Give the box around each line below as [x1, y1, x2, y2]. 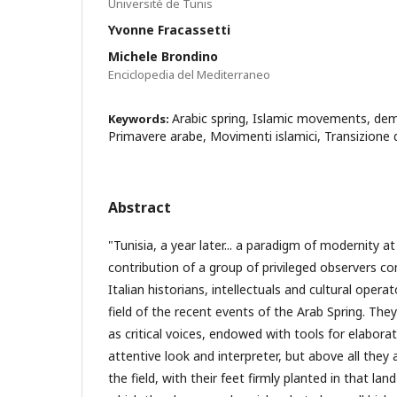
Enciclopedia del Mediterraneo [108, 66, 270, 82]
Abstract [108, 198, 171, 217]
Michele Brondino [108, 48, 218, 65]
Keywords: [108, 111, 172, 127]
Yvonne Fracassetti [108, 21, 230, 38]
